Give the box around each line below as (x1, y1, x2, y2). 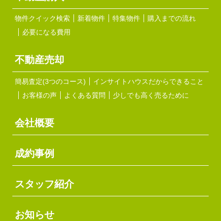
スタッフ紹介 (15, 179, 74, 190)
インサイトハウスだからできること (93, 77, 204, 86)
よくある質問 (64, 91, 106, 100)
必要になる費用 (22, 28, 71, 37)
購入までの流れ (147, 14, 196, 23)
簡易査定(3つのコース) (15, 77, 86, 86)
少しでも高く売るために (113, 91, 189, 100)
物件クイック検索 (15, 14, 71, 23)
